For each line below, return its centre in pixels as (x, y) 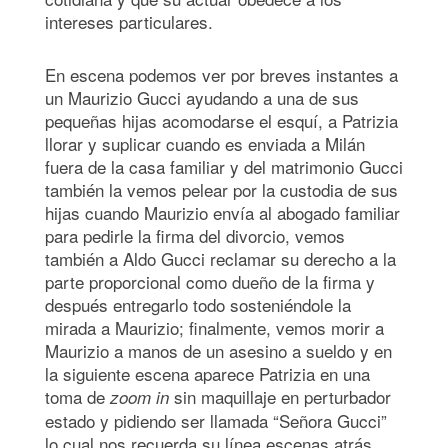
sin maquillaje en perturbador (280, 396)
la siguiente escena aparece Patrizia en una (207, 373)
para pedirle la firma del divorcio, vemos (195, 235)
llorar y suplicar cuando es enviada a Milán (205, 143)
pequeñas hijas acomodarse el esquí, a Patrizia (221, 120)
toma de (77, 396)
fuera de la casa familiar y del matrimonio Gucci (224, 166)
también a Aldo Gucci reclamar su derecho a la (220, 258)
